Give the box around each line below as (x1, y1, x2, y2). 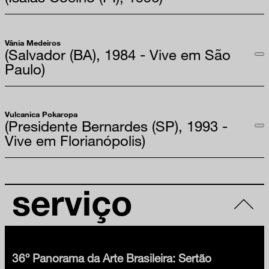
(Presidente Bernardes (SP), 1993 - (5, 116, 228, 134)
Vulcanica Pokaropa (5, 109, 77, 119)
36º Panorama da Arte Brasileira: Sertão (12, 250, 211, 265)
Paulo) (5, 59, 45, 77)
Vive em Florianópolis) (5, 131, 145, 149)
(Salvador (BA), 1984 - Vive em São (5, 45, 231, 63)
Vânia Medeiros (5, 37, 61, 47)
